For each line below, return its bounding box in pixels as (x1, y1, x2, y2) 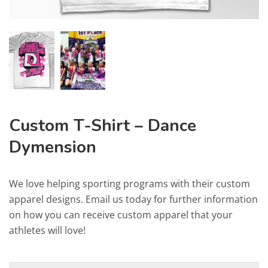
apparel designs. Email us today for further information (9, 192, 258, 206)
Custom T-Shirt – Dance (9, 114, 196, 137)
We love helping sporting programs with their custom (9, 176, 250, 190)
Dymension (9, 135, 96, 159)
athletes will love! (9, 223, 86, 237)
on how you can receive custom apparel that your (9, 208, 233, 221)
